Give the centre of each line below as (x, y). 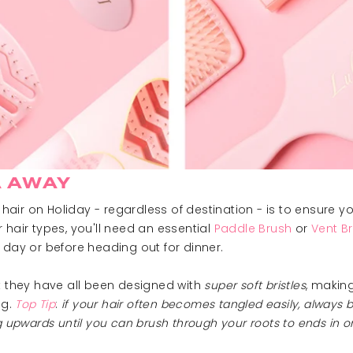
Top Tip (34, 305)
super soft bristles (255, 286)
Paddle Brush (253, 229)
